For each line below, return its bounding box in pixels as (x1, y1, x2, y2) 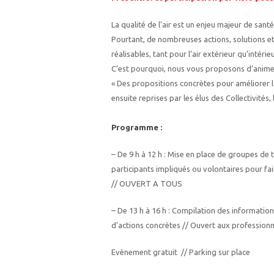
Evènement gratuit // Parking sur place (111, 248, 250, 256)
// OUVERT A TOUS (111, 179, 182, 188)
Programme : (111, 123, 162, 131)
